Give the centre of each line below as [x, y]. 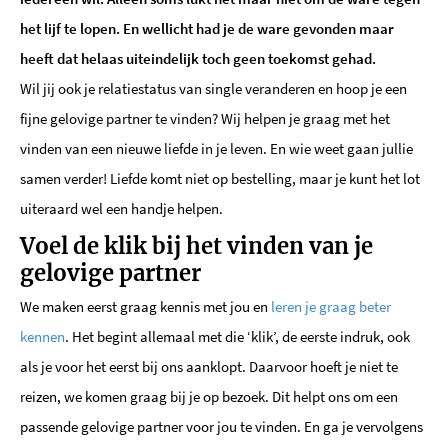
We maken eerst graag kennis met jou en [145, 306]
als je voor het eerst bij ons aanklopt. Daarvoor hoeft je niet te [209, 366]
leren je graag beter [331, 306]
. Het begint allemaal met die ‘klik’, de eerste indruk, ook [237, 336]
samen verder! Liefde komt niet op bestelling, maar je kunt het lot [220, 179]
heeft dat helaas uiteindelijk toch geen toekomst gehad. [198, 59]
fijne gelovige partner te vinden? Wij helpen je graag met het [205, 119]
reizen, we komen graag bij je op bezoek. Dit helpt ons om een [209, 396]
